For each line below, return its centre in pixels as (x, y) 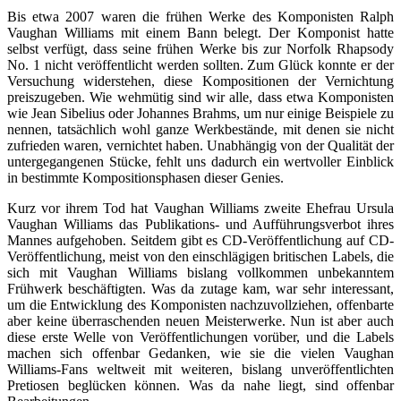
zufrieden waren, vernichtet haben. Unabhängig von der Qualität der (200, 145)
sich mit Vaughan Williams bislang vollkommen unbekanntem (200, 272)
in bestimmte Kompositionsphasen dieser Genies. (145, 177)
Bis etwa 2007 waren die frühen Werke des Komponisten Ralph (200, 16)
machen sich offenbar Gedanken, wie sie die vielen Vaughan (200, 353)
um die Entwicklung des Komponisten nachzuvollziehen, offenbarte (200, 304)
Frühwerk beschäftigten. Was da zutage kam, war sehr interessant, (200, 288)
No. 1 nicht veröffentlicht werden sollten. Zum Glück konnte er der (200, 64)
